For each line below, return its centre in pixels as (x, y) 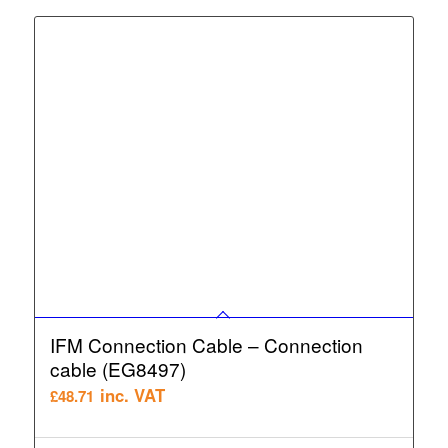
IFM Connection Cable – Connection (206, 345)
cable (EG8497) (117, 369)
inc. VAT (132, 395)
